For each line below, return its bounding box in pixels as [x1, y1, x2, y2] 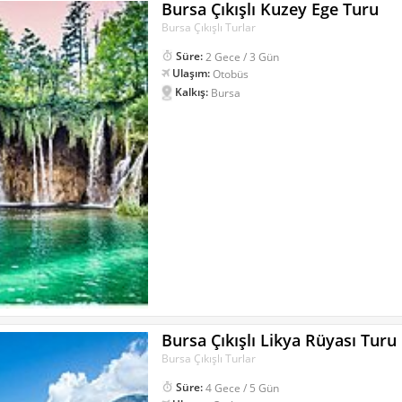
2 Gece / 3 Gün [205, 48, 280, 65]
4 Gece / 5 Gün [205, 380, 280, 396]
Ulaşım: [172, 66, 211, 82]
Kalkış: [175, 83, 209, 100]
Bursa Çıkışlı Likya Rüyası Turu [162, 329, 398, 352]
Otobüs [213, 66, 249, 82]
